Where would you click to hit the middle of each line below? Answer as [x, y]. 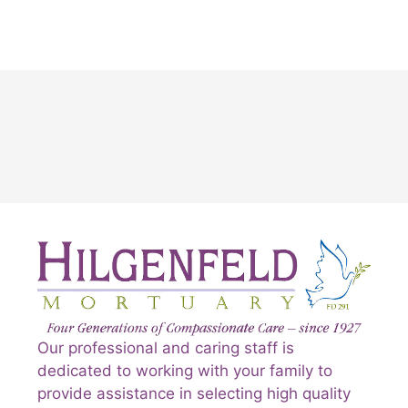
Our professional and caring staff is [165, 348]
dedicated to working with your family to [184, 371]
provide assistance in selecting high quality [194, 394]
